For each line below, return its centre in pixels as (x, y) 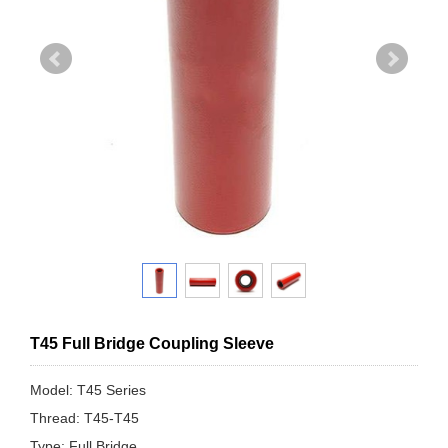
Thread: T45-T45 (84, 418)
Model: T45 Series (88, 390)
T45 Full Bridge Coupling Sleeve (152, 343)
